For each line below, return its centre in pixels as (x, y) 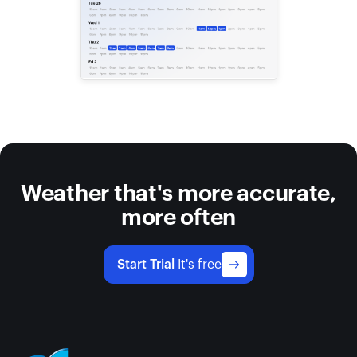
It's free (199, 264)
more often (178, 217)
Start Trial (147, 264)
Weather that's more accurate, (178, 193)
